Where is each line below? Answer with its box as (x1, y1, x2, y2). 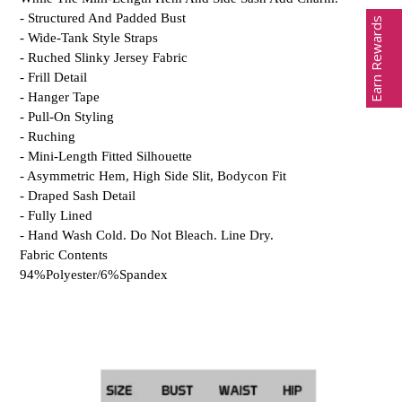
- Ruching (20, 129, 75, 144)
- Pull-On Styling (20, 109, 114, 125)
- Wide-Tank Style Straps (20, 31, 158, 46)
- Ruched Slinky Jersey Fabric (20, 50, 188, 66)
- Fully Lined (20, 208, 92, 223)
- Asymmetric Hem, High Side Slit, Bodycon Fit (20, 169, 286, 184)
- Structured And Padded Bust (20, 11, 186, 26)
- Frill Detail (20, 70, 87, 85)
